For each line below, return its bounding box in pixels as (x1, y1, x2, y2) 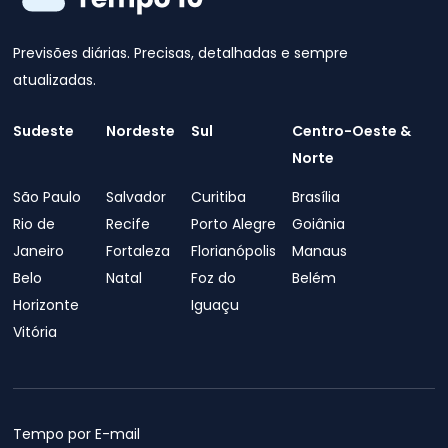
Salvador (105, 187, 166, 207)
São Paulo (13, 187, 82, 207)
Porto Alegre (190, 214, 276, 234)
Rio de (13, 214, 56, 234)
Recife (105, 214, 150, 234)
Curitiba (190, 187, 246, 207)
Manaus (291, 241, 347, 261)
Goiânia (291, 214, 345, 234)
